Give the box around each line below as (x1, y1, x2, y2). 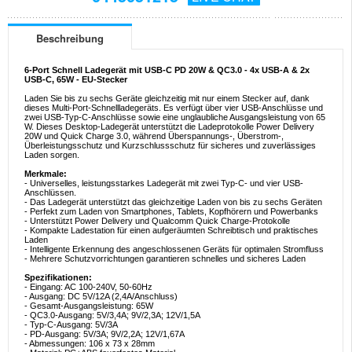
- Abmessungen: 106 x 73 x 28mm (24, 339, 155, 349)
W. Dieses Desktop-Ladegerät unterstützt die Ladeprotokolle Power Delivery (24, 122, 314, 132)
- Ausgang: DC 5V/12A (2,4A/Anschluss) (24, 291, 178, 302)
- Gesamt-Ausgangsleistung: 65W (24, 301, 153, 311)
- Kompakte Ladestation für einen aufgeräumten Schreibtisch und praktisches (24, 225, 318, 236)
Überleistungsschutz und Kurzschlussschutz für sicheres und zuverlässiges (24, 141, 316, 151)
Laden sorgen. (24, 150, 79, 160)
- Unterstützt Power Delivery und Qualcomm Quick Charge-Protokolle (24, 216, 290, 226)
